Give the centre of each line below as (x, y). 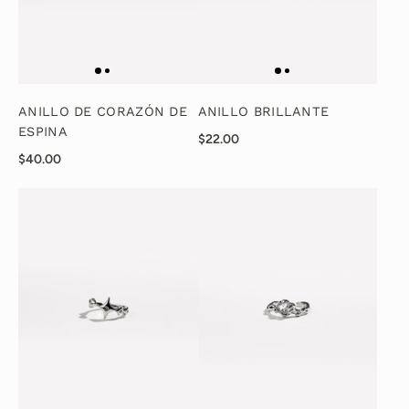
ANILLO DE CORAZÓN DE (103, 112)
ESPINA (43, 132)
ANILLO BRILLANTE (263, 112)
